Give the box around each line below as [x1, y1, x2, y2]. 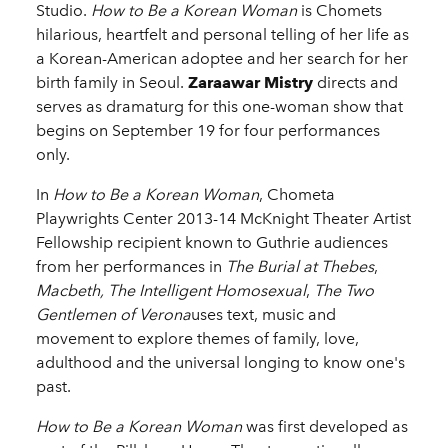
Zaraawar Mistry [184, 73, 313, 93]
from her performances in [36, 257, 226, 277]
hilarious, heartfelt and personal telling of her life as [36, 25, 409, 45]
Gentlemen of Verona [36, 305, 191, 325]
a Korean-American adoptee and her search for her [36, 49, 408, 69]
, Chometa [259, 185, 335, 205]
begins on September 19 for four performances [36, 121, 380, 141]
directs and [313, 73, 398, 93]
